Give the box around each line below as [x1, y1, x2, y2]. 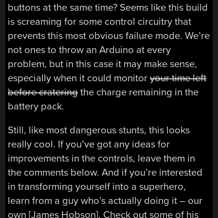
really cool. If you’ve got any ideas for [8, 138, 170, 151]
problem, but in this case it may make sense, [8, 57, 198, 70]
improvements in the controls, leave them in [8, 152, 196, 165]
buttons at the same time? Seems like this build [8, 1, 208, 14]
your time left [150, 72, 207, 84]
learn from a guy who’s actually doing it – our [8, 195, 203, 207]
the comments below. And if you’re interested [8, 166, 203, 179]
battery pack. [8, 100, 65, 112]
